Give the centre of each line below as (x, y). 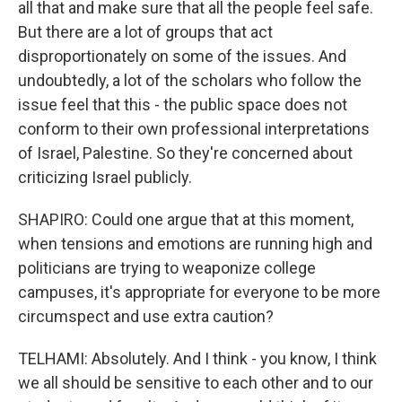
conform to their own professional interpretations (194, 128)
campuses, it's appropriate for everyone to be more (199, 292)
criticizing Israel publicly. (105, 177)
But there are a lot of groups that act (145, 31)
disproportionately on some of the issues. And (182, 56)
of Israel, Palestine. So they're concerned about (185, 153)
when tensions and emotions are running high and (195, 243)
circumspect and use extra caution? (146, 316)
